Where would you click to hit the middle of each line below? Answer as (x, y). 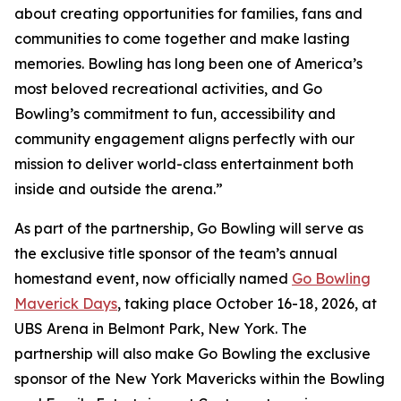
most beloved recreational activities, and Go (168, 89)
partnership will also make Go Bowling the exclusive (192, 354)
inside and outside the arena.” (119, 189)
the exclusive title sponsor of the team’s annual (176, 254)
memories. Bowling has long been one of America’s (188, 64)
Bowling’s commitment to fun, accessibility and (175, 114)
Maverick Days (66, 304)
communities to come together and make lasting (182, 39)
